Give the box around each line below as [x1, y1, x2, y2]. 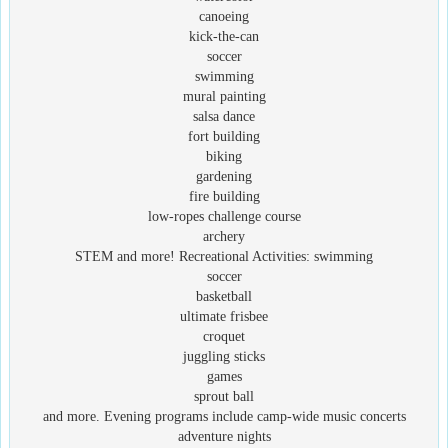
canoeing [199, 8, 249, 24]
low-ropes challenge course [147, 208, 301, 224]
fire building [188, 188, 260, 204]
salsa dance [193, 108, 255, 124]
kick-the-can [189, 28, 259, 44]
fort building [188, 128, 260, 144]
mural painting [182, 88, 266, 104]
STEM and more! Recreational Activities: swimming [75, 248, 373, 264]
